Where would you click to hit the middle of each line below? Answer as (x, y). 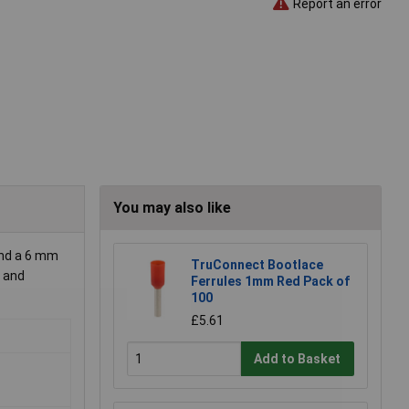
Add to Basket (298, 358)
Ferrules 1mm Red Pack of (270, 282)
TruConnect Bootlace (257, 265)
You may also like (172, 208)
